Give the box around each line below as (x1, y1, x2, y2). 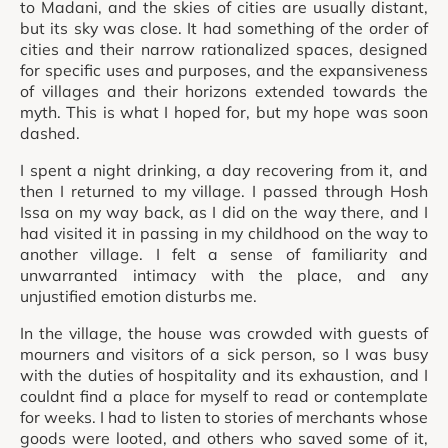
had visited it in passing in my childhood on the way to (20, 222, 428, 243)
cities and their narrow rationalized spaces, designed (20, 38, 428, 59)
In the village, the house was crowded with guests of (20, 322, 428, 343)
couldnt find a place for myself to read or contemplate (20, 385, 428, 406)
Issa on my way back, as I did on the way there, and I (20, 201, 428, 222)
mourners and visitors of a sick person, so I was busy (20, 343, 428, 364)
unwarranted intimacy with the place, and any (20, 264, 428, 285)
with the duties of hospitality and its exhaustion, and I (20, 364, 428, 385)
